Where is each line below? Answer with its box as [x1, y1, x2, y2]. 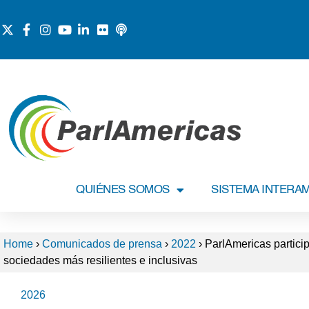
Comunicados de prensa [42, 238, 162, 250]
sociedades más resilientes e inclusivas [3, 255, 197, 266]
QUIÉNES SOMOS [76, 184, 170, 196]
